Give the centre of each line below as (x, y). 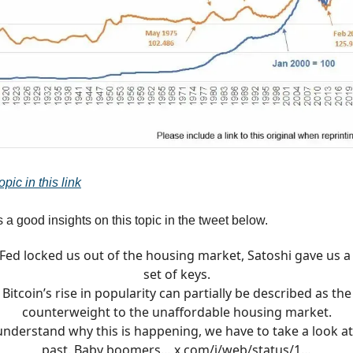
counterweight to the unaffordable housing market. (176, 312)
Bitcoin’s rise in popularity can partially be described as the (176, 294)
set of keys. (176, 275)
